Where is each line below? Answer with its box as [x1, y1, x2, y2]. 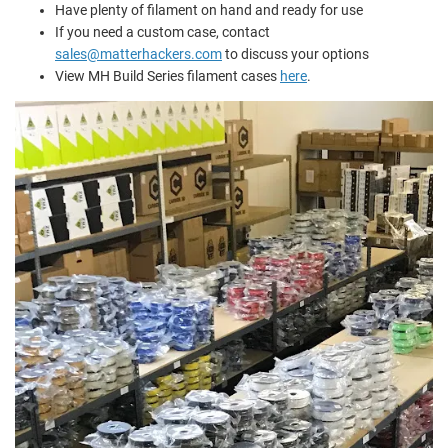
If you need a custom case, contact [55, 23, 270, 40]
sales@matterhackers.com [55, 45, 222, 62]
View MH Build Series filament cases [55, 67, 280, 84]
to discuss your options [222, 45, 369, 62]
